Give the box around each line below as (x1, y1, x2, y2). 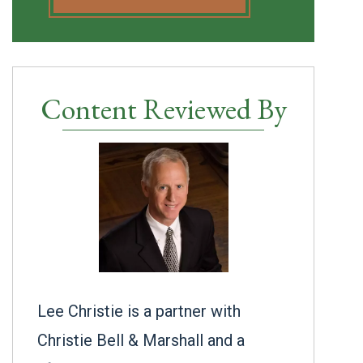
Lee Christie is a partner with (37, 301, 241, 321)
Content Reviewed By (40, 90, 287, 128)
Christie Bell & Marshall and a (37, 331, 245, 350)
